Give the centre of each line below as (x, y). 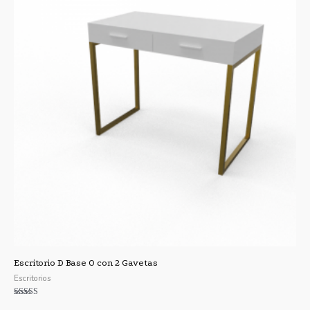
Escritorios (33, 278)
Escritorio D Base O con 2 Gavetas (86, 262)
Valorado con (36, 304)
